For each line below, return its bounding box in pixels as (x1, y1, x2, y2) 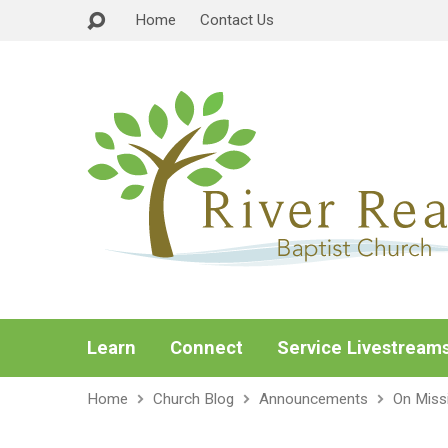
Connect (170, 337, 243, 358)
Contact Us (200, 11, 274, 29)
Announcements (259, 390, 368, 408)
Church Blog (153, 390, 234, 408)
